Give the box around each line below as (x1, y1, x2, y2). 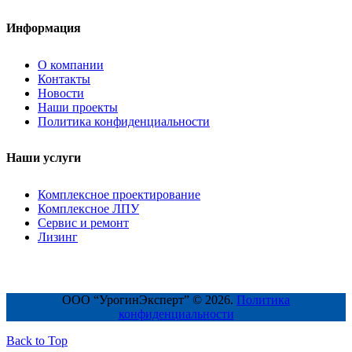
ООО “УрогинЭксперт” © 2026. (62, 293, 236, 307)
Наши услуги (6, 151, 81, 165)
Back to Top (6, 334, 68, 348)
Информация (6, 21, 81, 35)
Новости (38, 86, 84, 100)
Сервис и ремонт (38, 216, 129, 230)
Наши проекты (38, 100, 118, 114)
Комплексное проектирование (38, 188, 200, 202)
